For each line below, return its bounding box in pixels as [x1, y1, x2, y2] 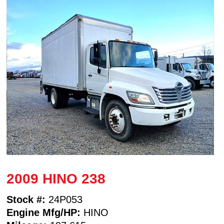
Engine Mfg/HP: [6, 206, 81, 218]
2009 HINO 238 [6, 170, 106, 186]
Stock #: [6, 193, 46, 205]
